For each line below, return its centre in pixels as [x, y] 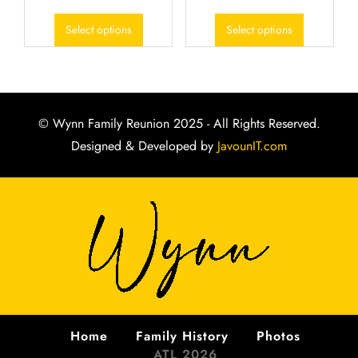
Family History [182, 336]
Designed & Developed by [142, 146]
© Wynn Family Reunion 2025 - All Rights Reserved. [179, 124]
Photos [278, 336]
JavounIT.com [250, 146]
